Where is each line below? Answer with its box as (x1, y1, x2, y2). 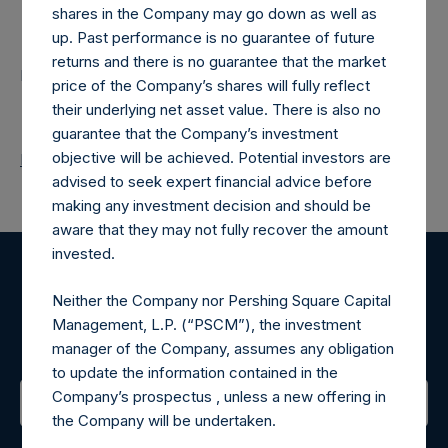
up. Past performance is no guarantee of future (52, 28, 376, 48)
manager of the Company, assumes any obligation (52, 338, 395, 358)
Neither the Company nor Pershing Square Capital (52, 290, 392, 310)
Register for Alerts (126, 278, 322, 311)
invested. (52, 244, 116, 264)
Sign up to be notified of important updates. (75, 329, 373, 349)
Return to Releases (20, 149, 151, 169)
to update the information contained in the (52, 362, 339, 382)
